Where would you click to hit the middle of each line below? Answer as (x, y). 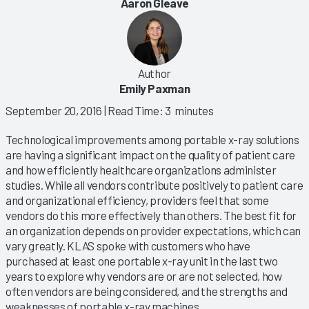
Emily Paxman (154, 88)
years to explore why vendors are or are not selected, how (144, 276)
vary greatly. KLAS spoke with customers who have (128, 245)
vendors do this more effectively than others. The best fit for (151, 215)
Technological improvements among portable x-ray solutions (152, 139)
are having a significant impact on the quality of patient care (150, 154)
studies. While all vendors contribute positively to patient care (154, 185)
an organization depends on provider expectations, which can (153, 230)
